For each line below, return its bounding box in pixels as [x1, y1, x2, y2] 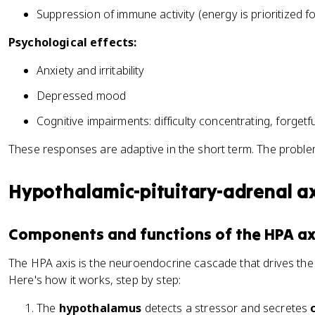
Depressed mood [37, 88, 127, 103]
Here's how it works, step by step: [8, 272, 181, 288]
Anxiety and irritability [37, 63, 145, 78]
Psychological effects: [8, 34, 137, 50]
